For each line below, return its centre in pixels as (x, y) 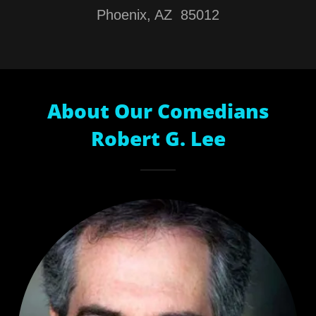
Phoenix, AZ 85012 (158, 15)
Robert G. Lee (158, 139)
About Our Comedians (158, 111)
